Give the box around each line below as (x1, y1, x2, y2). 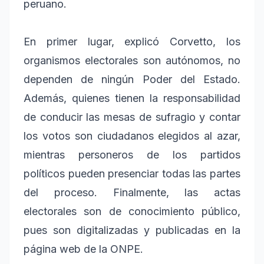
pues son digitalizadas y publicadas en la (24, 224, 240, 237)
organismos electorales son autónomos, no (24, 54, 240, 67)
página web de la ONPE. (24, 243, 143, 256)
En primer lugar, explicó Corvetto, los (24, 35, 240, 48)
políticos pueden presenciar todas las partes (24, 167, 240, 180)
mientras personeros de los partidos (24, 148, 240, 161)
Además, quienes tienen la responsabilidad (24, 92, 240, 105)
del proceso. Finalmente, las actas (24, 186, 240, 199)
